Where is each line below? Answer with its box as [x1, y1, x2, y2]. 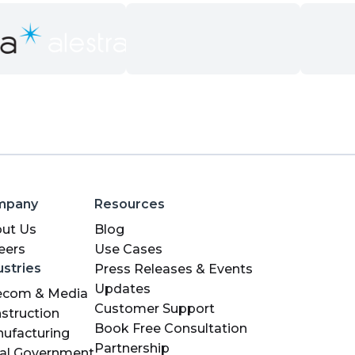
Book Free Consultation [94, 321, 247, 336]
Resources [94, 197, 165, 212]
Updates [94, 281, 151, 296]
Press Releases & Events [94, 261, 253, 277]
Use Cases [94, 242, 162, 257]
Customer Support [94, 301, 215, 316]
